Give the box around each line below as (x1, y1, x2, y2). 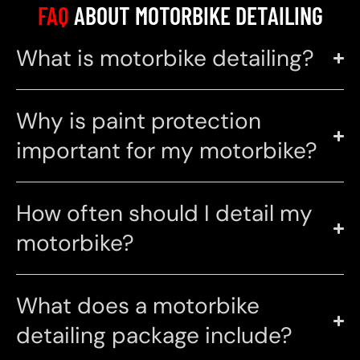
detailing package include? (16, 321, 292, 351)
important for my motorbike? (16, 136, 317, 166)
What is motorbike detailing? (16, 43, 314, 74)
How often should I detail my (16, 198, 313, 229)
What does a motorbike (16, 291, 260, 321)
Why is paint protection (16, 106, 261, 137)
